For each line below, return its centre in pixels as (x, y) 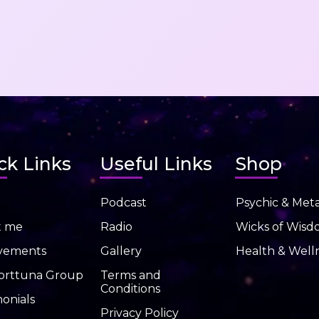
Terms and (131, 276)
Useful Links (156, 164)
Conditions (130, 289)
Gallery (121, 251)
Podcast (124, 203)
